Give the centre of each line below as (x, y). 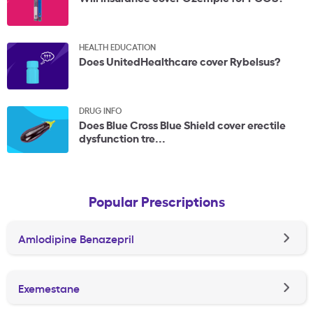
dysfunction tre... (122, 138)
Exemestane (49, 287)
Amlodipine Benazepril (76, 238)
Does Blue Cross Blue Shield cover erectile (182, 124)
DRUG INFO (100, 110)
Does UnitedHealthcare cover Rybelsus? (180, 61)
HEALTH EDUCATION (117, 47)
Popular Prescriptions (156, 201)
